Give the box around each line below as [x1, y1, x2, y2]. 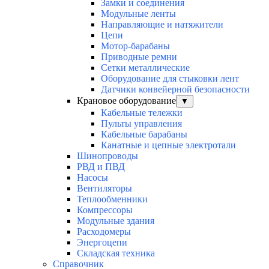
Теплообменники [77, 194, 148, 205]
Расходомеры [77, 226, 131, 237]
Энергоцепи [77, 237, 127, 248]
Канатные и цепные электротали [101, 140, 236, 151]
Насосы [77, 172, 108, 183]
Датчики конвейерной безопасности [101, 84, 250, 95]
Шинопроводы [77, 151, 138, 162]
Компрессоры [77, 205, 133, 216]
